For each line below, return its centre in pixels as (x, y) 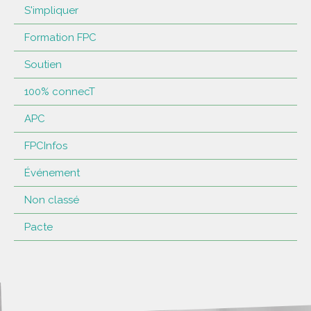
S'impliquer (51, 10)
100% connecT (60, 91)
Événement (52, 173)
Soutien (43, 64)
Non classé (52, 200)
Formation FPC (60, 37)
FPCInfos (46, 145)
